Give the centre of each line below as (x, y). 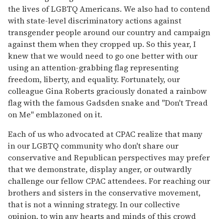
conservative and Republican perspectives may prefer (109, 157)
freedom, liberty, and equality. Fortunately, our (94, 79)
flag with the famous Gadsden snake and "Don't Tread (108, 102)
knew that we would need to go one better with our (103, 55)
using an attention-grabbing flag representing (93, 67)
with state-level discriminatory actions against (95, 20)
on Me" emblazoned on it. (55, 114)
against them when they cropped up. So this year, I (102, 44)
